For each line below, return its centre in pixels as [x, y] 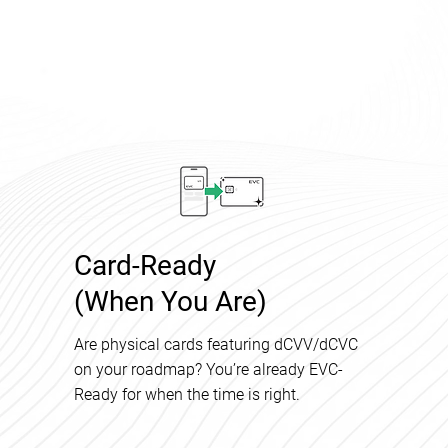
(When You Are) [170, 302]
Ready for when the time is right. [187, 395]
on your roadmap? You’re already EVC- [208, 370]
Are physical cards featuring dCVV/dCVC [216, 345]
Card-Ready [145, 266]
